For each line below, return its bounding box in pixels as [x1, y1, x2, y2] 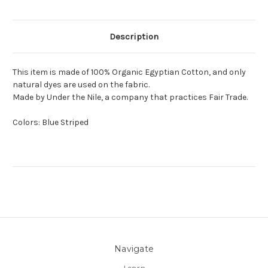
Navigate [114, 243, 154, 255]
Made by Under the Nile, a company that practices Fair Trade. [13, 92, 248, 103]
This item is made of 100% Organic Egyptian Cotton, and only [13, 67, 246, 78]
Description [109, 31, 159, 42]
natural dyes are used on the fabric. [13, 80, 150, 90]
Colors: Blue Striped [13, 117, 89, 128]
